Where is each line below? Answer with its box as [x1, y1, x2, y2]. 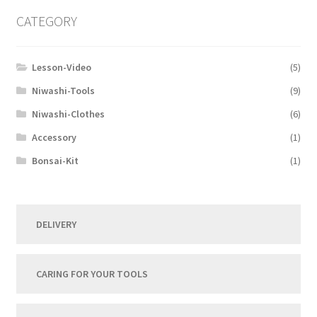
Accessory [32, 131, 77, 144]
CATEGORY [16, 11, 77, 30]
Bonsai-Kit [32, 154, 79, 168]
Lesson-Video [32, 61, 92, 74]
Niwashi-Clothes [32, 108, 105, 121]
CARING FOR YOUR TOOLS [35, 267, 148, 281]
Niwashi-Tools [32, 84, 96, 98]
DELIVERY [35, 218, 76, 231]
